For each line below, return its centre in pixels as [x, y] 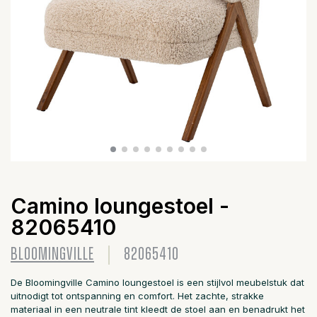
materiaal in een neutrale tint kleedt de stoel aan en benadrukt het [158, 309]
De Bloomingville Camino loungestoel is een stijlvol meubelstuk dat [157, 282]
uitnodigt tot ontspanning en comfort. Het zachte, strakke [137, 296]
